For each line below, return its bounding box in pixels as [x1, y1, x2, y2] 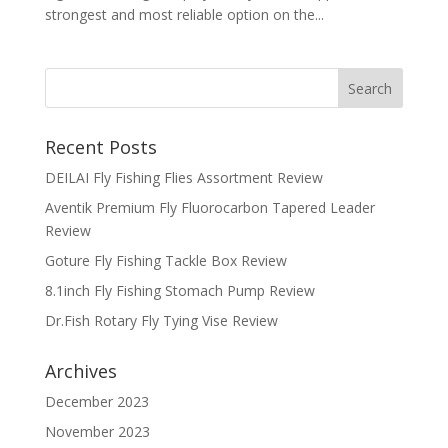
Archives [44, 359, 117, 383]
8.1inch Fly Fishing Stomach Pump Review [44, 281, 315, 300]
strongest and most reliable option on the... [44, 5, 324, 24]
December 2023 [44, 392, 149, 411]
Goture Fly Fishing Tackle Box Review [44, 251, 287, 270]
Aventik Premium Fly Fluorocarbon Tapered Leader [44, 198, 375, 217]
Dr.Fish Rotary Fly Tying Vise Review [44, 311, 278, 330]
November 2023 [44, 422, 150, 441]
